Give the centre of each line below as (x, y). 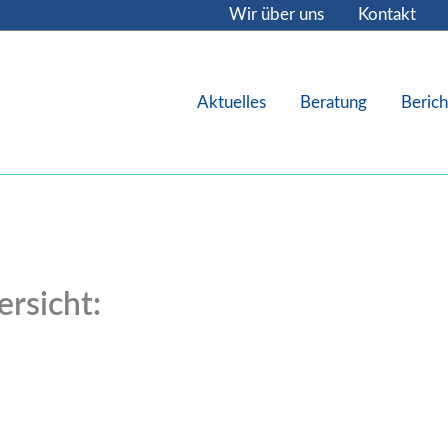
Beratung (333, 102)
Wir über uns (276, 14)
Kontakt (387, 14)
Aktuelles (231, 102)
